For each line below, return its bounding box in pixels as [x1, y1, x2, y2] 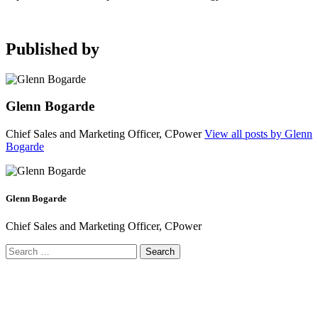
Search [5, 243, 35, 256]
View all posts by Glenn [204, 128, 312, 141]
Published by [6, 39, 99, 58]
